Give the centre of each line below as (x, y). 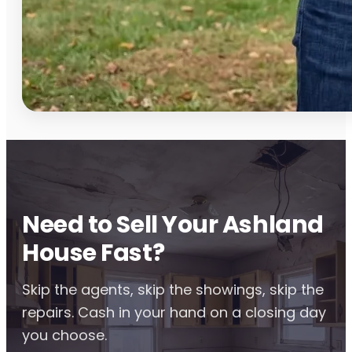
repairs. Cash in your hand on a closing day (174, 313)
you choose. (64, 335)
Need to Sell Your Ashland (173, 225)
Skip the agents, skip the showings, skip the (173, 290)
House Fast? (93, 253)
